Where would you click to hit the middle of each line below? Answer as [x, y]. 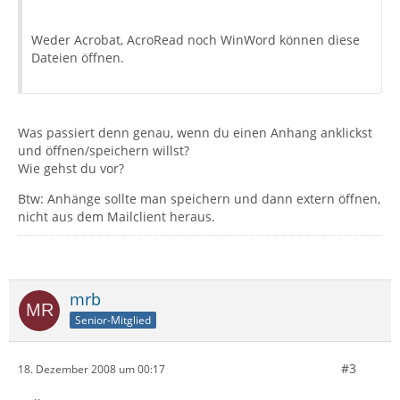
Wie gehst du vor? [71, 168]
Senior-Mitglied [113, 320]
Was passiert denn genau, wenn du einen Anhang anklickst [195, 133]
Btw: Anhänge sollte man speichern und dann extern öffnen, [199, 199]
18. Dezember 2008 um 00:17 [92, 369]
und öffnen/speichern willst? [104, 150]
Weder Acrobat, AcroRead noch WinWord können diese [196, 40]
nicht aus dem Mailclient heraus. [117, 217]
